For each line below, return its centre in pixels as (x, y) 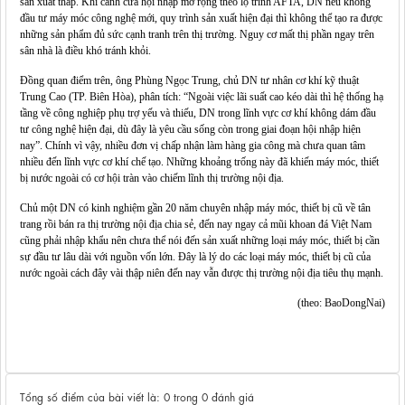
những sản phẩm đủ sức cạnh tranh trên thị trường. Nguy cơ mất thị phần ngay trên (197, 34)
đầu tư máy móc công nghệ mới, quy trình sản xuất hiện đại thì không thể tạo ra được (201, 18)
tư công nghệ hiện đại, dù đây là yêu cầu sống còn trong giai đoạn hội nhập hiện (190, 129)
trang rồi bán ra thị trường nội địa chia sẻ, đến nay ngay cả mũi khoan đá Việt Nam (196, 224)
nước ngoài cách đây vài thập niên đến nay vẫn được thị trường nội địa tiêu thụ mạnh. (202, 273)
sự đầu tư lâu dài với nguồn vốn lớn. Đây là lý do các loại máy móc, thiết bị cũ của (195, 256)
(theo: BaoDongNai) (341, 302)
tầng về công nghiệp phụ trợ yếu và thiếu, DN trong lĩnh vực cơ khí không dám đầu (198, 113)
